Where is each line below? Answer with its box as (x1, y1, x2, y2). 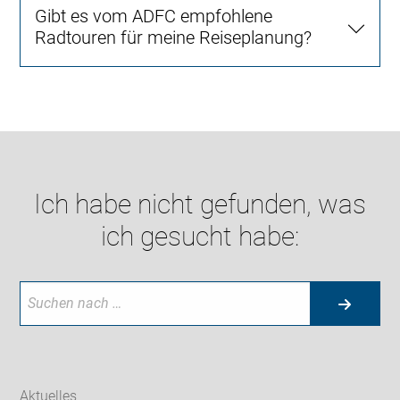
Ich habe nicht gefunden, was (34, 188, 366, 221)
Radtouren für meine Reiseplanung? (35, 27, 312, 49)
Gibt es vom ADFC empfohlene (35, 5, 273, 28)
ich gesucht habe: (101, 221, 299, 253)
